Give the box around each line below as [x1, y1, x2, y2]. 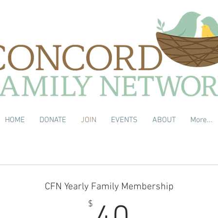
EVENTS [110, 115, 138, 125]
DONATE [39, 115, 66, 125]
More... [190, 115, 213, 125]
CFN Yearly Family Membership [44, 181, 174, 193]
